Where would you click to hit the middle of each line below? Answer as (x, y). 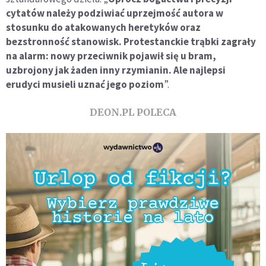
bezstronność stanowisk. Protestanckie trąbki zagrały (131, 41)
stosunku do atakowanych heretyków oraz (103, 27)
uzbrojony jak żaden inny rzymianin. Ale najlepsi (116, 70)
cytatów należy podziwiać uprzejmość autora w (115, 13)
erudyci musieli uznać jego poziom (85, 84)
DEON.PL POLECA (133, 112)
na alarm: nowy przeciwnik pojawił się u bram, (111, 56)
